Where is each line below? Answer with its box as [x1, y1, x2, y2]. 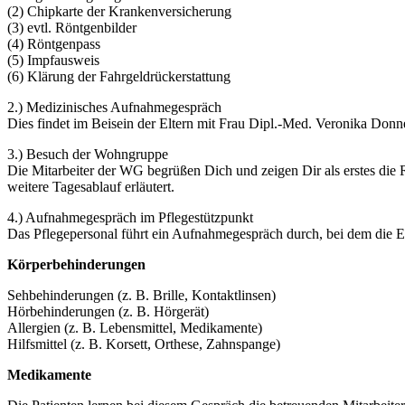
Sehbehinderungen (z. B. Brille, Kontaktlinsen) [7, 287, 276, 304]
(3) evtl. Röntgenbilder [7, 20, 137, 36]
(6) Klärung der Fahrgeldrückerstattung [7, 69, 231, 85]
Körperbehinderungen [7, 257, 146, 273]
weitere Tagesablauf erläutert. [7, 179, 174, 195]
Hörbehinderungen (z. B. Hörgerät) [7, 304, 209, 320]
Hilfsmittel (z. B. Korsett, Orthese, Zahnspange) [7, 336, 280, 353]
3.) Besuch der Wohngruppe [7, 146, 168, 163]
